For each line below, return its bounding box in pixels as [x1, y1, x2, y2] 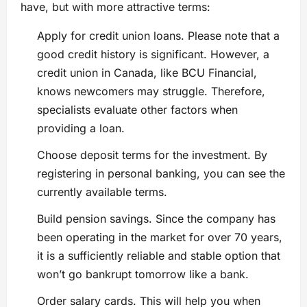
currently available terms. [37, 184, 167, 199]
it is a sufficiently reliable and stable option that [37, 248, 280, 262]
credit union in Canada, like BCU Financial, [37, 65, 257, 79]
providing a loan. [37, 121, 125, 135]
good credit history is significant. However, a [37, 47, 269, 61]
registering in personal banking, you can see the [37, 166, 285, 180]
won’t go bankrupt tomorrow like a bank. [37, 267, 249, 281]
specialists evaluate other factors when [37, 102, 238, 116]
